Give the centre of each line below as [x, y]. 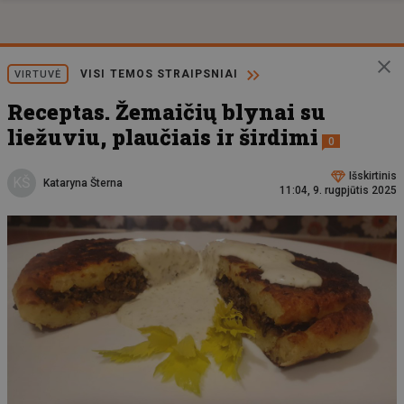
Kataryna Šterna [83, 183]
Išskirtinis [373, 176]
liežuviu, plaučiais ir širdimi [163, 137]
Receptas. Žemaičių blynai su [166, 112]
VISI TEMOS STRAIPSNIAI [159, 74]
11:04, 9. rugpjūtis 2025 [338, 190]
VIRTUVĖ [38, 74]
